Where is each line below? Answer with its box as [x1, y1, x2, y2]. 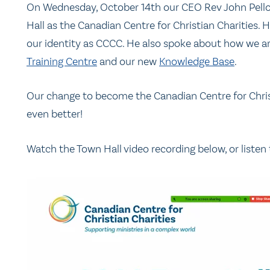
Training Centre [27, 54, 97, 68]
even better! [27, 107, 83, 121]
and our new [97, 54, 159, 68]
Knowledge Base [159, 54, 234, 68]
